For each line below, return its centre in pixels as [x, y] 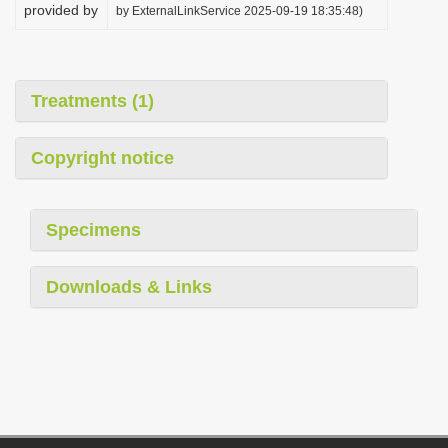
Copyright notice [102, 158]
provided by [61, 10]
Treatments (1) [92, 101]
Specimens [93, 230]
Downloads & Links [129, 287]
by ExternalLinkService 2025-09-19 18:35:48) [239, 10]
